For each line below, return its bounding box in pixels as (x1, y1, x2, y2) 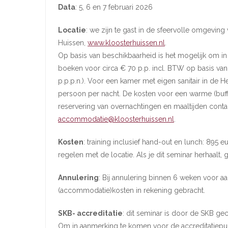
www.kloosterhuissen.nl (88, 39, 165, 47)
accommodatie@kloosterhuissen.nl (58, 115, 174, 123)
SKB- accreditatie (58, 209, 123, 217)
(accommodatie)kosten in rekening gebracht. (58, 186, 205, 194)
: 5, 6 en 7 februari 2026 (75, 3, 153, 11)
